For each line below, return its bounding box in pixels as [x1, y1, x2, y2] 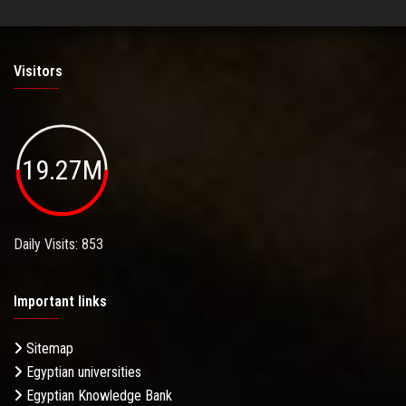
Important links [14, 293, 107, 311]
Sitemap [23, 340, 73, 358]
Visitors [14, 62, 63, 80]
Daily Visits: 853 [14, 236, 103, 254]
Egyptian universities [23, 363, 141, 382]
